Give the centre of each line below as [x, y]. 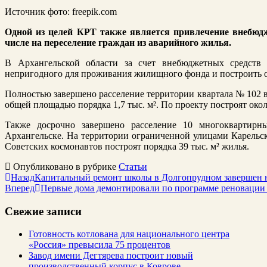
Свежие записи [43, 211]
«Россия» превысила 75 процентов [100, 245]
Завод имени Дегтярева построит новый [111, 256]
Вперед [20, 188]
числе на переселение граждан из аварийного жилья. [118, 42]
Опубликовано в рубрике [65, 166]
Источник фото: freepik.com [61, 11]
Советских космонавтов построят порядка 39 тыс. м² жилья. [127, 146]
